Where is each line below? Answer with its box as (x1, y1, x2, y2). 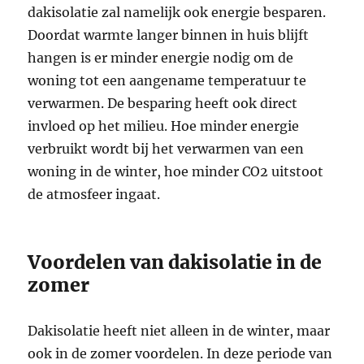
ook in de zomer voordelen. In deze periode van (28, 344, 333, 362)
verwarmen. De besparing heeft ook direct (28, 94, 298, 111)
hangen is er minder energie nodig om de (28, 49, 294, 66)
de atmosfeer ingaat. (28, 185, 161, 202)
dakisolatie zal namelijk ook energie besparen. (28, 3, 327, 20)
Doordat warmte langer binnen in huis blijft (28, 26, 310, 43)
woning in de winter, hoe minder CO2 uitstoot (28, 162, 324, 180)
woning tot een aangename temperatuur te (28, 71, 307, 89)
